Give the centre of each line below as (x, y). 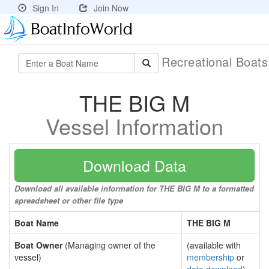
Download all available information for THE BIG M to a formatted (134, 188)
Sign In (46, 8)
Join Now (111, 8)
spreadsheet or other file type (69, 200)
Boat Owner (38, 245)
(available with (214, 245)
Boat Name (37, 223)
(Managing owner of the (109, 245)
